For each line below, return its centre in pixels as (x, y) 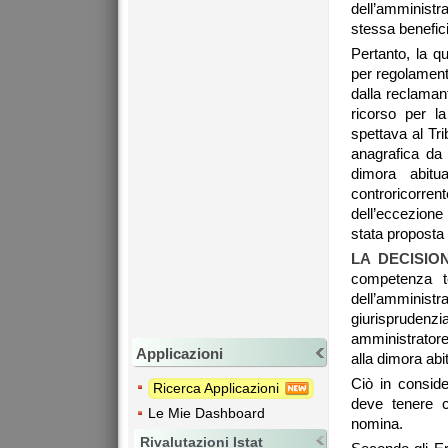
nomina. (377, 424)
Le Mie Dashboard (206, 412)
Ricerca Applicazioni (218, 387)
